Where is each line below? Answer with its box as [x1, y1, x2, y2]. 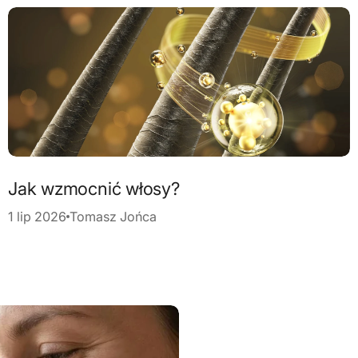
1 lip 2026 [8, 209, 66, 225]
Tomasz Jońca [70, 209, 157, 225]
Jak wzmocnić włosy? [8, 178, 180, 200]
